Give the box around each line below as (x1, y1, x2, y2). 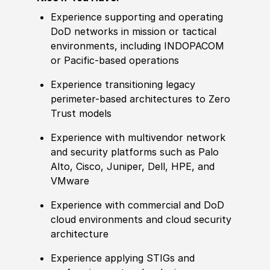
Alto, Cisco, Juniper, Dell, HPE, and (51, 160, 215, 173)
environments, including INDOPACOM (51, 40, 225, 52)
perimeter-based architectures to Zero (51, 93, 231, 105)
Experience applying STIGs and (51, 252, 195, 265)
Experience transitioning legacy (51, 78, 196, 91)
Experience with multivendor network (51, 131, 226, 144)
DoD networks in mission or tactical (51, 25, 217, 38)
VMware (51, 175, 90, 187)
